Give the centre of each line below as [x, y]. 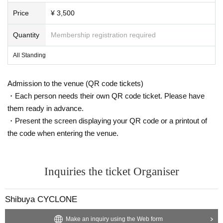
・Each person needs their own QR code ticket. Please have [106, 96]
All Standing [29, 55]
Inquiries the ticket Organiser [111, 171]
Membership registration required [103, 35]
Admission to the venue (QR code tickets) [75, 83]
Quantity [26, 35]
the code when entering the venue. [63, 133]
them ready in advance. [46, 108]
